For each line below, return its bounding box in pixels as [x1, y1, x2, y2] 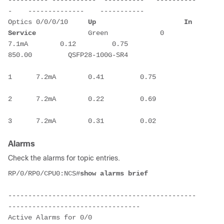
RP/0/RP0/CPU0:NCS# [8, 169, 80, 177]
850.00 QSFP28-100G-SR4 [8, 50, 128, 59]
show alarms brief [80, 169, 148, 177]
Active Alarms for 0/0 [8, 213, 92, 221]
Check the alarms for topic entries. [8, 153, 120, 162]
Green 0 [36, 28, 184, 37]
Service [8, 28, 36, 37]
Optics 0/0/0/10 [8, 17, 88, 26]
